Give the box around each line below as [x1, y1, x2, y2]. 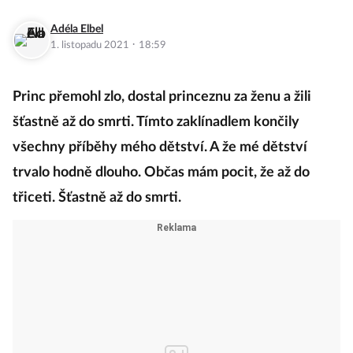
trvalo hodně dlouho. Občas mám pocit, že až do [13, 165, 310, 180]
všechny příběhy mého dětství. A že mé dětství [13, 140, 307, 155]
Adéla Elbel [50, 24, 103, 35]
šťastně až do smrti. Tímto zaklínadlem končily [13, 115, 299, 130]
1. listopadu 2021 [50, 40, 132, 51]
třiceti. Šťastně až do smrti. [13, 191, 181, 206]
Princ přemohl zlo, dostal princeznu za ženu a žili [13, 90, 311, 105]
